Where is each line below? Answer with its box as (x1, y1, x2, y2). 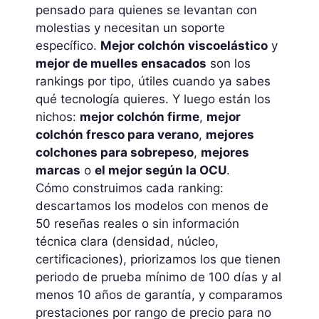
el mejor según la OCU (95, 162, 226, 177)
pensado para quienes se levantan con (36, 2, 257, 17)
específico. (36, 38, 100, 53)
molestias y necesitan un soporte (36, 20, 225, 35)
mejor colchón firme (80, 109, 199, 124)
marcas (36, 162, 80, 177)
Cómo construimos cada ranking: (36, 180, 224, 195)
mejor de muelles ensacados (36, 56, 206, 70)
